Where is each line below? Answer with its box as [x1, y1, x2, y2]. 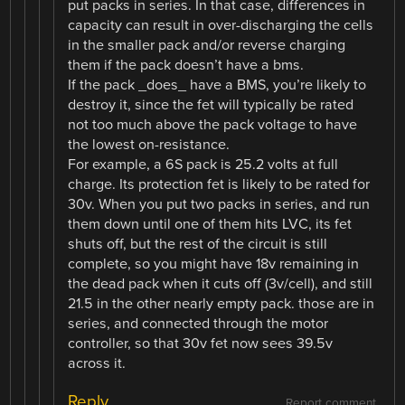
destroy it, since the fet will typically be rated [68, 96, 354, 115]
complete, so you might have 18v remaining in [68, 255, 360, 274]
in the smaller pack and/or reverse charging [68, 36, 346, 55]
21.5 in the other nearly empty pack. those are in [68, 295, 375, 314]
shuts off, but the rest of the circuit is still [68, 235, 328, 254]
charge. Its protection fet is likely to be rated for [68, 175, 371, 194]
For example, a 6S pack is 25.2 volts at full [68, 155, 339, 174]
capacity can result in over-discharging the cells [68, 16, 374, 35]
